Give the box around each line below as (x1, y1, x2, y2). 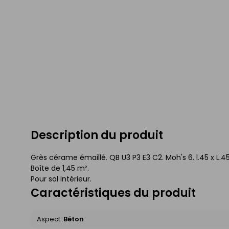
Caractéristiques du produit (31, 185, 196, 201)
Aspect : (37, 214, 63, 224)
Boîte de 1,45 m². (31, 163, 89, 173)
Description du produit (31, 127, 163, 143)
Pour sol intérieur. (31, 174, 91, 184)
